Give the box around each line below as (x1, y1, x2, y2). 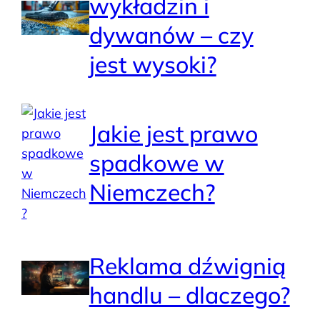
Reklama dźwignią (89, 251, 286, 280)
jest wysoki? (89, 49, 216, 79)
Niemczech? (89, 178, 215, 207)
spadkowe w (89, 149, 224, 178)
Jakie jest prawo (89, 119, 258, 149)
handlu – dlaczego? (89, 280, 290, 309)
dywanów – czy (89, 20, 254, 49)
